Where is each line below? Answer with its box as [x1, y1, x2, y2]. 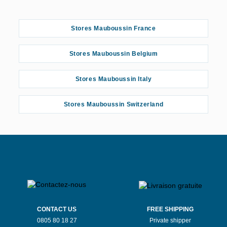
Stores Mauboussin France [71, 25, 156, 32]
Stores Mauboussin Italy [75, 75, 152, 83]
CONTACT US [37, 206, 77, 213]
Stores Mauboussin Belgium [69, 50, 158, 57]
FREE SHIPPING [147, 206, 194, 213]
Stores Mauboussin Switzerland [63, 101, 164, 108]
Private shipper [149, 217, 191, 224]
